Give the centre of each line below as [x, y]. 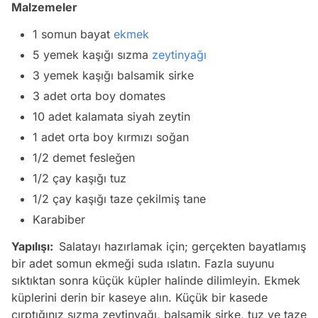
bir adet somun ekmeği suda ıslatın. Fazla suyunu [143, 263]
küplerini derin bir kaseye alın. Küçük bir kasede [139, 297]
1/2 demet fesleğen [84, 157]
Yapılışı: [35, 246]
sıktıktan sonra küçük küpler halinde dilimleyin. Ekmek [156, 280]
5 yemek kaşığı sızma [92, 54]
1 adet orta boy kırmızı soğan [111, 137]
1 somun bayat [73, 34]
